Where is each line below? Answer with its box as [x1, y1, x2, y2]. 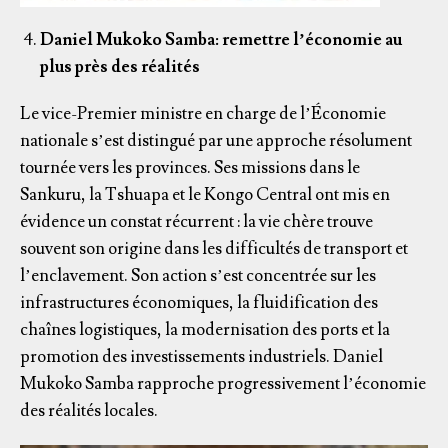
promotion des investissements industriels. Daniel [20, 345, 383, 368]
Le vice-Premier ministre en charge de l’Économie [20, 102, 386, 125]
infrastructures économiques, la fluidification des [20, 291, 378, 314]
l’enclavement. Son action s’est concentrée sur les [20, 264, 376, 287]
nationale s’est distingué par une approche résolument [20, 129, 412, 152]
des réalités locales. [20, 399, 158, 422]
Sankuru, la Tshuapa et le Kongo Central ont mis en [20, 183, 390, 206]
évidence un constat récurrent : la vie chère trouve [20, 210, 373, 233]
